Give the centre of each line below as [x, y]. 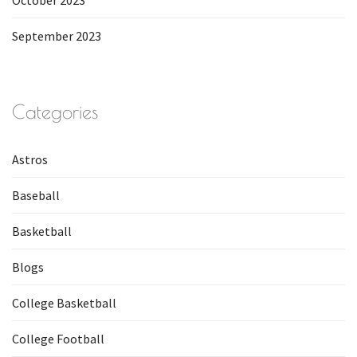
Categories [55, 112]
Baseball [36, 195]
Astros [30, 159]
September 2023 [57, 36]
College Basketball [64, 303]
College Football [58, 339]
